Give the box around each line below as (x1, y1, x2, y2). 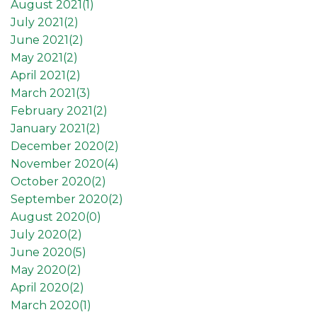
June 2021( (11, 33, 72, 47)
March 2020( (11, 298, 83, 312)
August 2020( (11, 209, 89, 224)
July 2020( (11, 227, 71, 241)
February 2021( (11, 103, 96, 117)
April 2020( (11, 280, 73, 294)
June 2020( (11, 245, 76, 259)
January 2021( (11, 121, 89, 135)
